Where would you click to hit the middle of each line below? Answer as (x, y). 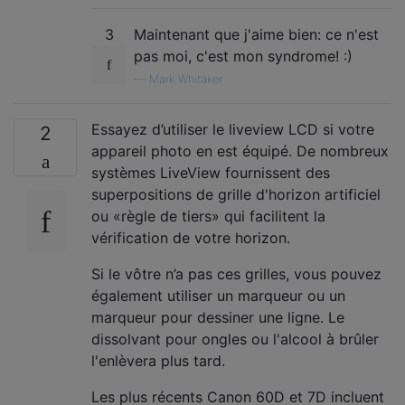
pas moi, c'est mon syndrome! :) (243, 56)
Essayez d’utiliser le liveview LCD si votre (233, 129)
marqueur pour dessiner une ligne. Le (218, 317)
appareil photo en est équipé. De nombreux (240, 151)
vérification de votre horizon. (191, 238)
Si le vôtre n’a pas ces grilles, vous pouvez (236, 274)
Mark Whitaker (186, 79)
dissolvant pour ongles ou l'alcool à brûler (235, 339)
